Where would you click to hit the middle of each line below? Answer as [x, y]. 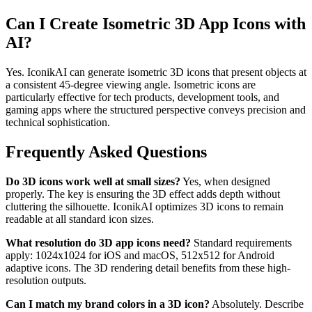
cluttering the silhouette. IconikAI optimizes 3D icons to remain [145, 206]
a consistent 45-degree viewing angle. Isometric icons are [131, 85]
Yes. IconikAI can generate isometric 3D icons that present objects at [156, 72]
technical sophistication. [58, 123]
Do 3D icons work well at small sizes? [93, 181]
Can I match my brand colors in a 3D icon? [108, 304]
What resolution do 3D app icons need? [98, 242]
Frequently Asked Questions [106, 151]
